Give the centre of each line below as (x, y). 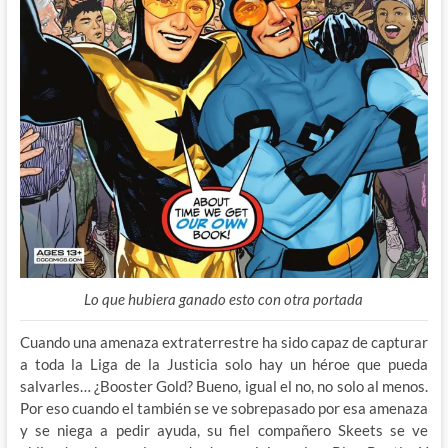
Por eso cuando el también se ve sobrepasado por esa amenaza (224, 408)
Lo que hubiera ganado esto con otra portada (224, 299)
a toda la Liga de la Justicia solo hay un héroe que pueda (224, 364)
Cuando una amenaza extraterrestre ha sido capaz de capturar (224, 342)
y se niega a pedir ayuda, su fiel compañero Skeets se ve (224, 430)
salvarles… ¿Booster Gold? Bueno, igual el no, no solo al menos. (224, 386)
